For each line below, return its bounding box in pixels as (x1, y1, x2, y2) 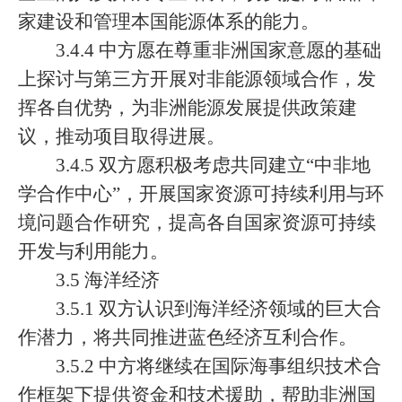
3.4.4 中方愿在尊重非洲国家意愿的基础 (56, 39, 381, 61)
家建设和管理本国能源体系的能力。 (18, 11, 319, 32)
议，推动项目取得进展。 (18, 126, 225, 147)
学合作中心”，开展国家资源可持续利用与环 (18, 183, 384, 205)
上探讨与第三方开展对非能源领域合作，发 (18, 68, 376, 90)
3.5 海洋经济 (56, 269, 160, 291)
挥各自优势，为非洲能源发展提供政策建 (18, 97, 357, 118)
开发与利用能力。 (18, 240, 169, 262)
